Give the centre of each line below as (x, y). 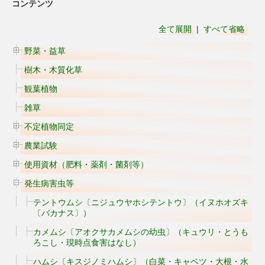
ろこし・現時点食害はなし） (87, 243)
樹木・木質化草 (53, 70)
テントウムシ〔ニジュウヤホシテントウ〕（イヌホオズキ (141, 202)
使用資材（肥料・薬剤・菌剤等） (86, 164)
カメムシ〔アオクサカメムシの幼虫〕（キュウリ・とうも (141, 232)
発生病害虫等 (49, 183)
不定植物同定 (49, 127)
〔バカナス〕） (62, 213)
